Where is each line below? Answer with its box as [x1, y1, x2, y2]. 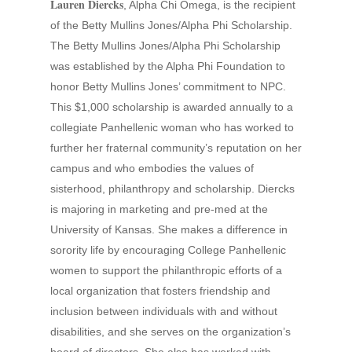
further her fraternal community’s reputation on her [50, 141, 302, 154]
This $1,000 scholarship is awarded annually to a [50, 101, 293, 113]
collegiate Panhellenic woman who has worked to [50, 121, 294, 134]
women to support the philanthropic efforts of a [50, 264, 282, 277]
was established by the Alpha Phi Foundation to [50, 60, 285, 72]
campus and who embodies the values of [50, 162, 254, 174]
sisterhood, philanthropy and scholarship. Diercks [50, 182, 295, 195]
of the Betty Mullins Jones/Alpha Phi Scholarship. [50, 19, 292, 31]
